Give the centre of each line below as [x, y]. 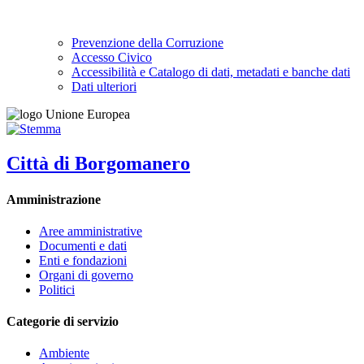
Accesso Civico [112, 58]
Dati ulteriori [104, 87]
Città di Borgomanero [98, 164]
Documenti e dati [83, 245]
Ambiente [64, 353]
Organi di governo [86, 275]
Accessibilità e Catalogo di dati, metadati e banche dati [211, 72]
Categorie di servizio [63, 322]
